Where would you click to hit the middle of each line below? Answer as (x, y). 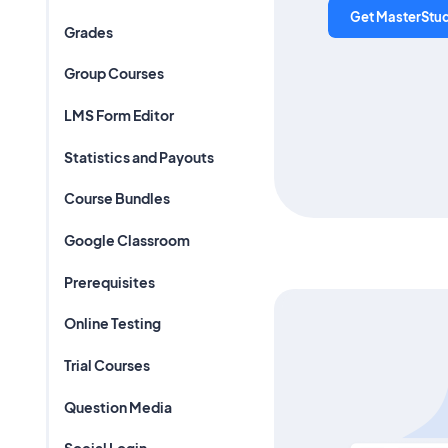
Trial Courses (106, 365)
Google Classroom (126, 239)
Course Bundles (116, 198)
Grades (88, 31)
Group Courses (113, 73)
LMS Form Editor (118, 114)
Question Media (117, 406)
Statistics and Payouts (138, 156)
